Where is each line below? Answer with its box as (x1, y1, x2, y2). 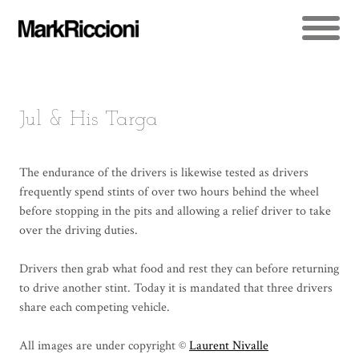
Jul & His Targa (18, 108, 158, 131)
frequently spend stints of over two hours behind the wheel (18, 183, 319, 200)
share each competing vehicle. (18, 298, 170, 316)
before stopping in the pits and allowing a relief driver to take (18, 202, 331, 220)
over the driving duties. (18, 221, 138, 239)
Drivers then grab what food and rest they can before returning (18, 260, 339, 277)
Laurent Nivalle (188, 337, 268, 354)
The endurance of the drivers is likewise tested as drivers (18, 163, 309, 181)
